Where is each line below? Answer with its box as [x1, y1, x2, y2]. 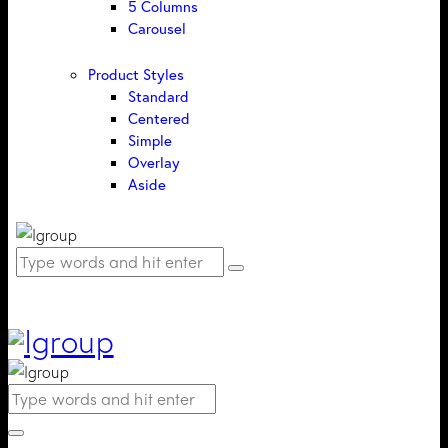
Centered [128, 108, 190, 129]
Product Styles [88, 64, 184, 85]
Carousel [128, 18, 186, 39]
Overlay [128, 152, 180, 173]
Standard [128, 86, 189, 107]
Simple [128, 130, 172, 151]
